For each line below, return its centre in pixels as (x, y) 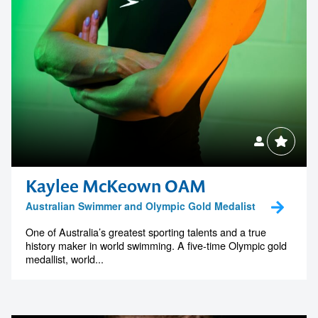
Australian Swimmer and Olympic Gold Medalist (141, 206)
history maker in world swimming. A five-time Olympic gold (156, 246)
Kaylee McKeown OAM (116, 186)
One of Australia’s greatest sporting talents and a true (146, 232)
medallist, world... (65, 259)
